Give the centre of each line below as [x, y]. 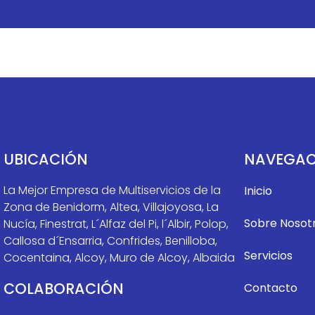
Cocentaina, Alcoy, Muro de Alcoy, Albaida [119, 257]
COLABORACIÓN [64, 288]
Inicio [258, 191]
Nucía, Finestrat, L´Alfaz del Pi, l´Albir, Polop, [116, 224]
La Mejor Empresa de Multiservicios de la [112, 190]
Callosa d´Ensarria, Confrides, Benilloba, [110, 240]
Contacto [271, 288]
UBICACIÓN [46, 159]
